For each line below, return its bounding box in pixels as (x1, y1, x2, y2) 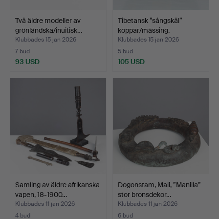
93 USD (15, 57, 40, 66)
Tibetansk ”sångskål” (118, 16, 182, 25)
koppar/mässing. (118, 25, 170, 35)
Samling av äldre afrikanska (15, 180, 100, 189)
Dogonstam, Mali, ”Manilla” (118, 180, 201, 189)
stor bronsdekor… (118, 190, 171, 199)
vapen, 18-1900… (15, 190, 67, 199)
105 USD (118, 57, 145, 66)
